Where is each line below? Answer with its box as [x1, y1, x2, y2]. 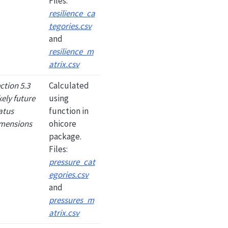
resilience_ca [48, 7, 95, 19]
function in [48, 105, 89, 117]
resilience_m [48, 45, 94, 57]
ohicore [48, 118, 76, 129]
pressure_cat [48, 156, 95, 167]
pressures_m [48, 194, 94, 206]
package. [48, 130, 81, 142]
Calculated [48, 79, 89, 91]
